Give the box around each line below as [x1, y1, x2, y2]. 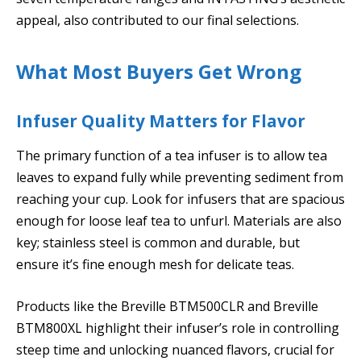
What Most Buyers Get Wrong [16, 57, 301, 85]
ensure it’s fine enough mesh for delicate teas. [16, 255, 294, 274]
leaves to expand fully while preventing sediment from [16, 168, 343, 187]
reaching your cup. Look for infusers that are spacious [16, 190, 345, 209]
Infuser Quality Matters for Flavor [16, 109, 305, 132]
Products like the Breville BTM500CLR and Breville [16, 297, 318, 315]
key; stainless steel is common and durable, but [16, 234, 300, 252]
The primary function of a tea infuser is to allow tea [16, 147, 327, 165]
